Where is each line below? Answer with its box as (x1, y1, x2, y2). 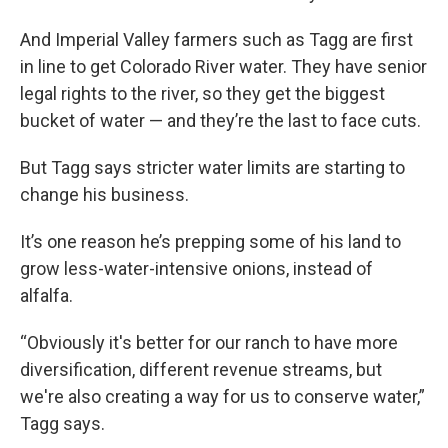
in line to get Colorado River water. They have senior (20, 56, 427, 77)
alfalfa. (20, 285, 73, 306)
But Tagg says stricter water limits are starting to (20, 157, 405, 178)
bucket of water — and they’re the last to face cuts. (20, 110, 421, 131)
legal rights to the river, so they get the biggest (20, 83, 385, 104)
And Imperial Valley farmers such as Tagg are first (20, 29, 413, 50)
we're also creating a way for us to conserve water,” (20, 386, 425, 407)
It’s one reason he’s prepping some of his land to (20, 231, 401, 252)
